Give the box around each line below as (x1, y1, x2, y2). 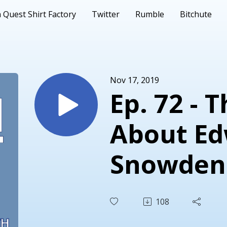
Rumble (135, 9, 165, 20)
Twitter (92, 9, 120, 20)
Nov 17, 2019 (110, 74, 159, 86)
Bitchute (180, 9, 212, 20)
